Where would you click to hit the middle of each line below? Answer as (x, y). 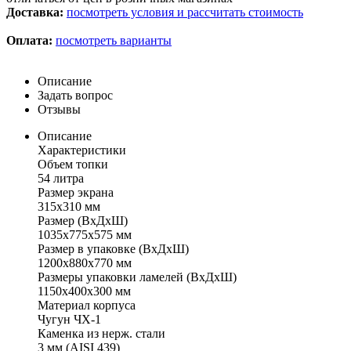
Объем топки (73, 164)
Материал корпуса (87, 305)
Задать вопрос (75, 95)
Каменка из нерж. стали (101, 333)
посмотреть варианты (114, 40)
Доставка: (36, 12)
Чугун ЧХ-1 (69, 319)
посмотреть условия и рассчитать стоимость (185, 12)
